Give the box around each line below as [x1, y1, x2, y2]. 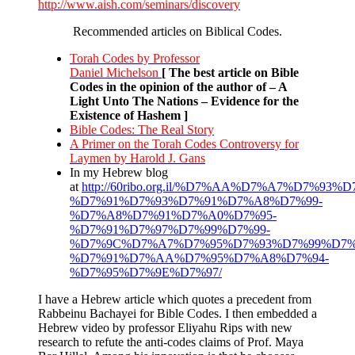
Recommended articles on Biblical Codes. [73, 24, 282, 38]
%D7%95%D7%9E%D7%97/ [70, 265, 222, 279]
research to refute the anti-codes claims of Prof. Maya [38, 334, 303, 349]
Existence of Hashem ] [70, 108, 188, 122]
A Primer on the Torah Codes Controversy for [70, 136, 299, 151]
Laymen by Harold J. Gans [70, 151, 205, 165]
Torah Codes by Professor [70, 51, 200, 65]
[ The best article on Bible [162, 65, 299, 79]
